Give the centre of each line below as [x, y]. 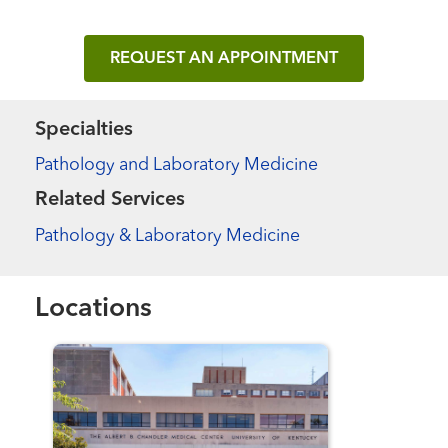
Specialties [84, 129]
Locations [94, 308]
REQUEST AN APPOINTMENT [224, 59]
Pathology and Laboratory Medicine [177, 166]
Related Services [110, 200]
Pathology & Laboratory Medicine [168, 236]
